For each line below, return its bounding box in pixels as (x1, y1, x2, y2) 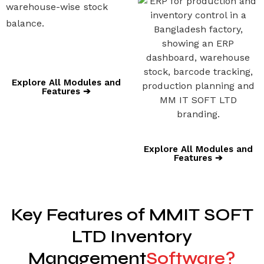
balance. (6, 18, 44, 29)
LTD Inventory (72, 226, 192, 247)
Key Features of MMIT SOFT (11, 204, 253, 225)
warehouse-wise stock (6, 1, 108, 13)
